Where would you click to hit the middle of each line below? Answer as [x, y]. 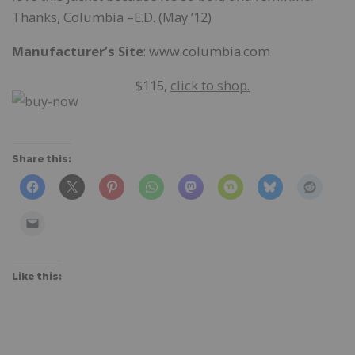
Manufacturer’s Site [78, 52]
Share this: [42, 159]
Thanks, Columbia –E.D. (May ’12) [112, 17]
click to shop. [210, 86]
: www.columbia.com [207, 52]
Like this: [37, 276]
